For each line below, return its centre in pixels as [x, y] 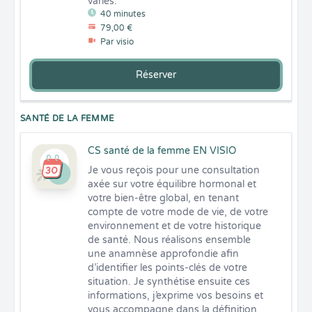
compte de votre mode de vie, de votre [178, 212]
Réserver [156, 75]
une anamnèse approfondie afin [163, 254]
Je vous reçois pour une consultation [174, 170]
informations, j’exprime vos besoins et [175, 296]
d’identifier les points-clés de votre [167, 268]
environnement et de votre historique [174, 226]
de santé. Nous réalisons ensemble [169, 240]
